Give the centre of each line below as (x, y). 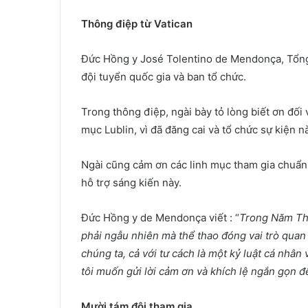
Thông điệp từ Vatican (137, 23)
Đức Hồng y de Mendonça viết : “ (160, 217)
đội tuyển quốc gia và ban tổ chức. (164, 76)
